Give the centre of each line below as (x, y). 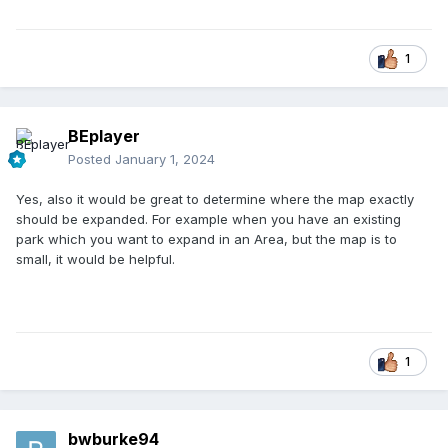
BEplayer (104, 136)
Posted (91, 159)
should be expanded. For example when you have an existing (208, 219)
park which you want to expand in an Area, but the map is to (206, 239)
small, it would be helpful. (95, 259)
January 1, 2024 (165, 159)
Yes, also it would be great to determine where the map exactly (215, 199)
